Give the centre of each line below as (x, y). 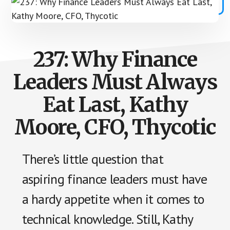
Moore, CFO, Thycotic (115, 127)
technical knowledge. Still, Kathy (107, 219)
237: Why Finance (115, 60)
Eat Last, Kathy (115, 105)
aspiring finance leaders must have (114, 179)
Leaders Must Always (115, 82)
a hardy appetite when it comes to (113, 199)
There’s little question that (92, 159)
